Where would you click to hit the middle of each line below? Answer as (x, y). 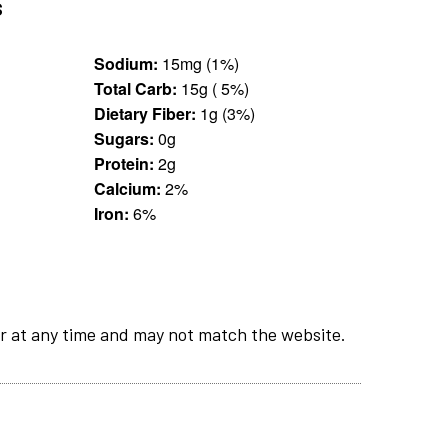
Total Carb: (135, 88)
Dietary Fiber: (144, 113)
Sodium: (125, 63)
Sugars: (123, 138)
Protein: (123, 163)
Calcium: (127, 188)
